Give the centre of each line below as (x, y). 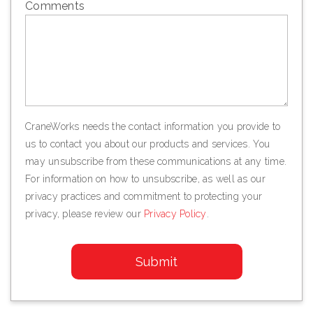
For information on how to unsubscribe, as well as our (145, 179)
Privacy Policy (175, 214)
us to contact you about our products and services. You (148, 144)
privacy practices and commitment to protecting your (144, 196)
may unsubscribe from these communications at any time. (156, 161)
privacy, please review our (85, 214)
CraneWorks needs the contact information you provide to (153, 126)
